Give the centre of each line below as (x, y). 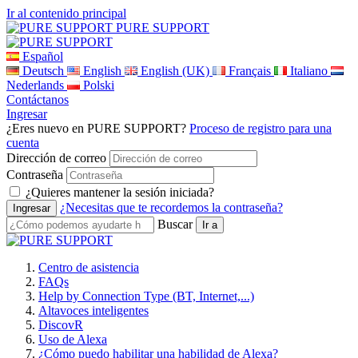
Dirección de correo (56, 158)
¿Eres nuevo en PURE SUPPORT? (98, 128)
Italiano (309, 71)
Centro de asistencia (89, 267)
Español (43, 56)
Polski (99, 85)
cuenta (23, 143)
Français (250, 71)
